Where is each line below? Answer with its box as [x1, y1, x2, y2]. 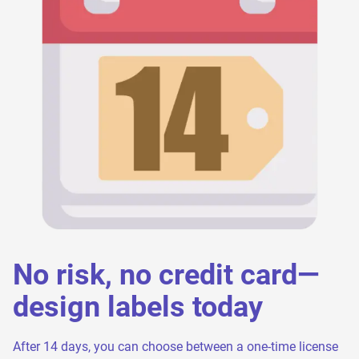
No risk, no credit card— [13, 257, 319, 292]
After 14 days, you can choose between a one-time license [13, 338, 338, 354]
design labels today [13, 289, 263, 324]
